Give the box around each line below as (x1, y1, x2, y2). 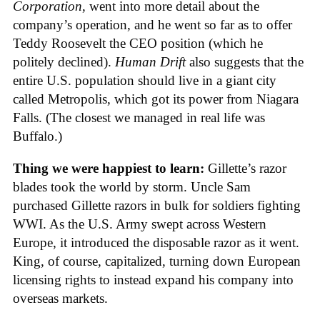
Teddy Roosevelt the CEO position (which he (13, 36, 263, 51)
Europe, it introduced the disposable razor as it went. (13, 235, 299, 251)
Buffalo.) (13, 129, 62, 144)
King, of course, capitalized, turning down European (13, 254, 301, 269)
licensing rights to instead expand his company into (13, 272, 294, 288)
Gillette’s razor (208, 161, 286, 176)
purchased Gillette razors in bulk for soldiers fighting (13, 198, 301, 214)
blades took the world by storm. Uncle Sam (13, 179, 251, 195)
